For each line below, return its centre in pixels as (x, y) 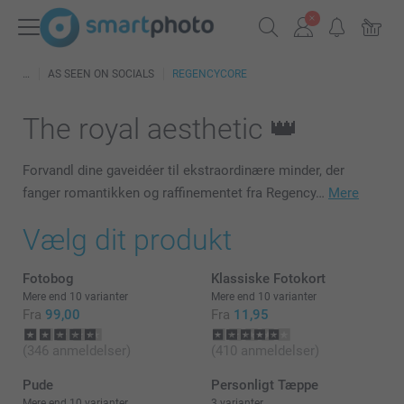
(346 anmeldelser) (77, 351)
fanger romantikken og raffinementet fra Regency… (175, 193)
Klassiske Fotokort (268, 279)
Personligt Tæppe (265, 385)
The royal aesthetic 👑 (161, 129)
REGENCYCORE (210, 74)
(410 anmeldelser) (265, 351)
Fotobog (48, 279)
